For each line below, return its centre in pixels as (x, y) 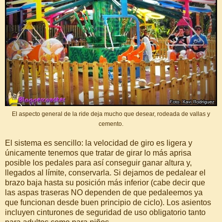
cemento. (111, 124)
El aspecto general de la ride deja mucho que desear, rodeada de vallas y (111, 114)
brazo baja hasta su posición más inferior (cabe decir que (105, 183)
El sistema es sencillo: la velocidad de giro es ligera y (99, 143)
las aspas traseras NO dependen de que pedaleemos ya (104, 193)
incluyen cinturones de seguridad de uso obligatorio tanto (105, 213)
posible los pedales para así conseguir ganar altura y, (98, 163)
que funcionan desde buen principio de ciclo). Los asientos (108, 203)
